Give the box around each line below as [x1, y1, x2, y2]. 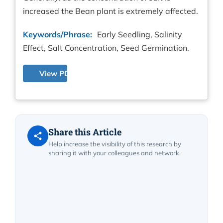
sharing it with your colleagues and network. [48, 149, 181, 157]
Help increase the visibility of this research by [48, 140, 181, 148]
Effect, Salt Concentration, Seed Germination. [23, 43, 189, 53]
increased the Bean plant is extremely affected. [23, 6, 198, 16]
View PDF [39, 69, 74, 79]
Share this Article [48, 126, 121, 138]
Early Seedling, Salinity [95, 29, 182, 40]
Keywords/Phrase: [23, 29, 92, 40]
